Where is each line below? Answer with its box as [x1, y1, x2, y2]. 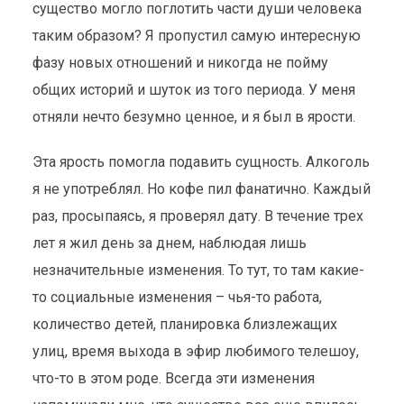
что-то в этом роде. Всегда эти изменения [32, 370, 315, 387]
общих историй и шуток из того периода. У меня [32, 81, 355, 98]
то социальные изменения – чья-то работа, [32, 289, 322, 306]
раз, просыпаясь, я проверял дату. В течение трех [32, 207, 363, 225]
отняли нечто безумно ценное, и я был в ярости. [32, 108, 355, 125]
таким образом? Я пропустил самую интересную [32, 27, 361, 44]
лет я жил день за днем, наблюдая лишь [32, 234, 307, 252]
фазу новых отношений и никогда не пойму [32, 54, 328, 71]
